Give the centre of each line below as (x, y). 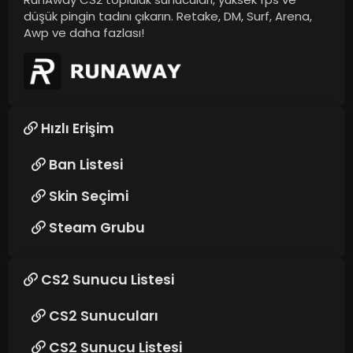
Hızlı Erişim (77, 128)
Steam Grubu (97, 228)
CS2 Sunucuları (103, 316)
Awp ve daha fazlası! (84, 33)
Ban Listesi (85, 165)
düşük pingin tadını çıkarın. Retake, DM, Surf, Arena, (168, 17)
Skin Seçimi (88, 196)
